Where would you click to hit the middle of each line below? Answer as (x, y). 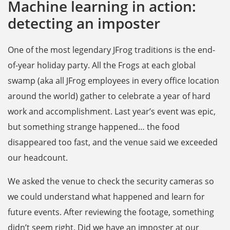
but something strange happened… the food (94, 127)
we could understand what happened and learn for (106, 197)
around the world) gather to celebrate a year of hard (109, 96)
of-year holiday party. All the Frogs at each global (102, 65)
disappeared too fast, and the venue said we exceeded (113, 142)
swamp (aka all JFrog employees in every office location (113, 81)
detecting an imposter (84, 23)
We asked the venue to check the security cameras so (111, 181)
